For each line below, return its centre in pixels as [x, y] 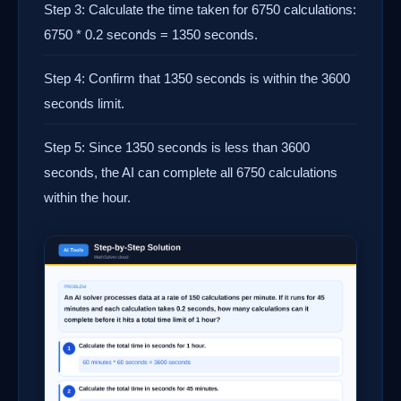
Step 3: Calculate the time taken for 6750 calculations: [200, 10]
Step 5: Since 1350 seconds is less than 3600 [177, 148]
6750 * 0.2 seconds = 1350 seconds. [151, 35]
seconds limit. [84, 104]
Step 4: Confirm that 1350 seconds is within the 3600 [197, 79]
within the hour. [87, 198]
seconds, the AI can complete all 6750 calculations [191, 173]
